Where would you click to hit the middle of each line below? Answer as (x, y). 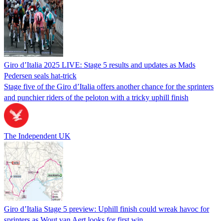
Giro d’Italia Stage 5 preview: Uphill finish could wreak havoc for (107, 209)
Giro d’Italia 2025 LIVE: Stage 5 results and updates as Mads (100, 65)
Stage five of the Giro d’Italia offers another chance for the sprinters (109, 86)
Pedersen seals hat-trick (40, 75)
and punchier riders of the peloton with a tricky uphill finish (96, 97)
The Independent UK (37, 136)
